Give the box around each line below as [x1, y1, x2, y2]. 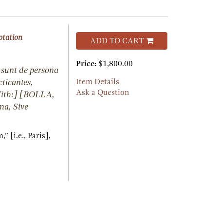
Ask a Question [75, 88, 129, 97]
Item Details [75, 77, 119, 86]
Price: [75, 59, 98, 68]
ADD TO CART [90, 36, 144, 45]
